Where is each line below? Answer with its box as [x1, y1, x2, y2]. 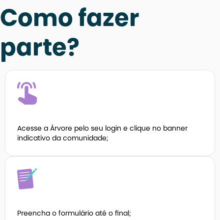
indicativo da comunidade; [17, 136, 109, 143]
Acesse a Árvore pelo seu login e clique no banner [17, 126, 188, 133]
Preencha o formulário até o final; [17, 211, 131, 218]
